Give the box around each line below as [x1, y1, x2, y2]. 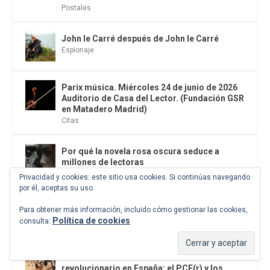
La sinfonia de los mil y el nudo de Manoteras [61, 199, 242, 209]
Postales [61, 3, 92, 12]
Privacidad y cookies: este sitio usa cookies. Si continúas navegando [19, 173, 250, 181]
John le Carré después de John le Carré [61, 33, 219, 43]
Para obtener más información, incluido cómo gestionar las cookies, [19, 206, 248, 214]
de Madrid [61, 210, 104, 220]
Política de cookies [52, 216, 130, 225]
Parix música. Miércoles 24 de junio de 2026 [61, 82, 238, 92]
